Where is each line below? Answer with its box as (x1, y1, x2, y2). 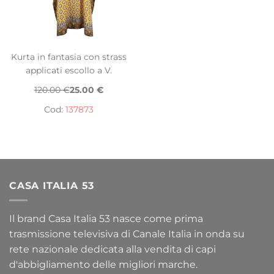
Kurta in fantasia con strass (10, 51, 127, 63)
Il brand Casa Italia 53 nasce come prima (9, 213, 203, 225)
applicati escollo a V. (25, 65, 112, 76)
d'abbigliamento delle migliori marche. (9, 259, 198, 271)
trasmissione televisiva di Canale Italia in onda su (9, 228, 245, 240)
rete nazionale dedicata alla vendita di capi (9, 243, 216, 256)
